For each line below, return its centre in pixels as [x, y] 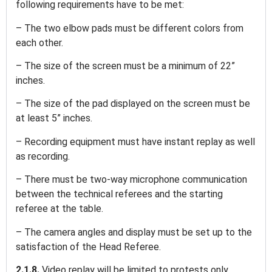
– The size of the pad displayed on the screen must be [133, 104]
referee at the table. [61, 209]
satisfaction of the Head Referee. [90, 246]
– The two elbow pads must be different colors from [130, 28]
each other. [41, 42]
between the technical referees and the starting [119, 194]
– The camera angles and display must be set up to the [134, 232]
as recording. [44, 156]
